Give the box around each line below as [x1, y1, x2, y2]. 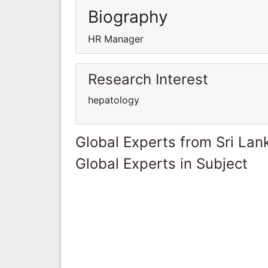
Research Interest [88, 70, 208, 88]
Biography [88, 6, 168, 27]
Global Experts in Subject [75, 154, 248, 172]
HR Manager [88, 32, 144, 45]
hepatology [88, 93, 139, 106]
